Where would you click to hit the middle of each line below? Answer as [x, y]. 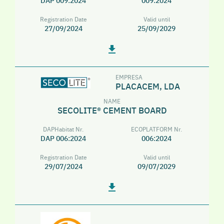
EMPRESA [129, 76]
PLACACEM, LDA [148, 86]
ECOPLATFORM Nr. [157, 128]
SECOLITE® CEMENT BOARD [112, 110]
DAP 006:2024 [63, 138]
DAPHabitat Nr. [63, 128]
